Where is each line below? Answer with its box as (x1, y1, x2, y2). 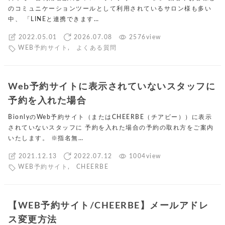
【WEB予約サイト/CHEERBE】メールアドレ (8, 201, 208, 210)
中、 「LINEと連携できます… (8, 16, 99, 23)
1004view (129, 153, 161, 159)
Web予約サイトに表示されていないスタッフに (8, 82, 215, 91)
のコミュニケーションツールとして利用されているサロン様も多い (8, 6, 211, 12)
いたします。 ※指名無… (8, 135, 83, 142)
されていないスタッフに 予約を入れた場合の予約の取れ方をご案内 (8, 125, 214, 131)
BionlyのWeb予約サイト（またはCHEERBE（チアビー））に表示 (8, 114, 212, 121)
